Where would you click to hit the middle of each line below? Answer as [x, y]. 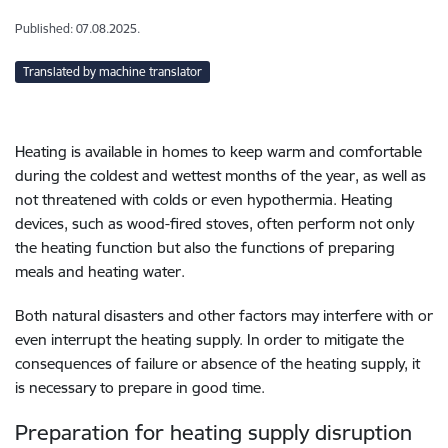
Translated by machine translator [112, 71]
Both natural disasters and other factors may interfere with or [224, 315]
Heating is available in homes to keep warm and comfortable [218, 151]
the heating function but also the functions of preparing [205, 247]
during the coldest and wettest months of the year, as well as [220, 175]
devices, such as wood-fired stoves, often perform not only [214, 223]
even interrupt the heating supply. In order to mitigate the [209, 339]
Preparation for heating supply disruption [213, 432]
